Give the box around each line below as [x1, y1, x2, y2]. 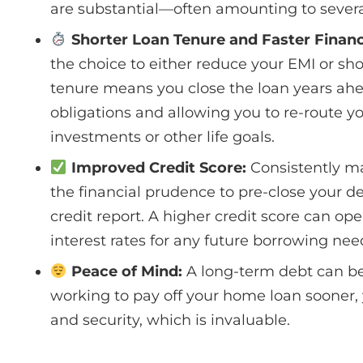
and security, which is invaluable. [50, 310, 290, 329]
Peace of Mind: [66, 262, 182, 280]
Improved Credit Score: [66, 158, 246, 177]
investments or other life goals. [50, 127, 275, 146]
